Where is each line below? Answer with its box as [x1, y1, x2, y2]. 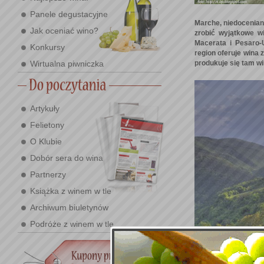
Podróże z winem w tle [30, 219, 114, 229]
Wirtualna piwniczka [30, 59, 104, 68]
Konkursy [30, 42, 65, 52]
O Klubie [30, 137, 62, 146]
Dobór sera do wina [30, 153, 103, 163]
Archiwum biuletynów [30, 203, 108, 212]
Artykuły [30, 104, 60, 113]
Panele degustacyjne [30, 9, 108, 19]
